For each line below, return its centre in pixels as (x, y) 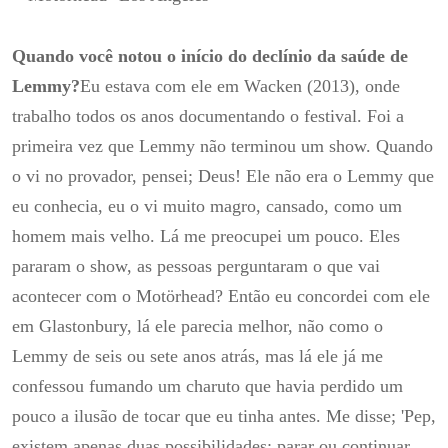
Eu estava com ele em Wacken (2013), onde (240, 86)
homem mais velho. (86, 236)
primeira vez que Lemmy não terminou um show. (194, 146)
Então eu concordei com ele (329, 296)
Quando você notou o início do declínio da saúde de (210, 56)
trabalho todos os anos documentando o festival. (189, 116)
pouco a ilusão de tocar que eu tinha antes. (169, 416)
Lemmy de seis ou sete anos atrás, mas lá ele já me (197, 356)
